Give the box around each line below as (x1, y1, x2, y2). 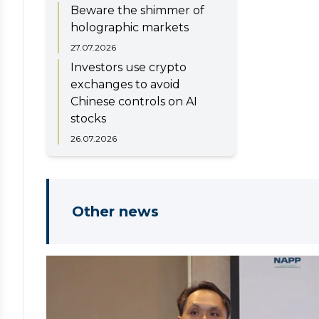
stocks (70, 111, 106, 125)
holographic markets (70, 20, 189, 34)
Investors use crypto (70, 60, 187, 74)
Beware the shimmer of (70, 3, 204, 17)
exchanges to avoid (70, 77, 180, 91)
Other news (72, 202, 159, 220)
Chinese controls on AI (70, 94, 197, 108)
